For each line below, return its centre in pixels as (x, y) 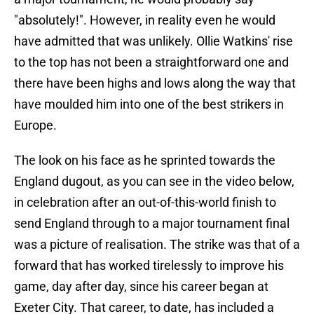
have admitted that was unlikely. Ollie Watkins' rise (153, 41)
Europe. (35, 125)
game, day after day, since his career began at (141, 287)
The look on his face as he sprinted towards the (145, 161)
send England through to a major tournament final (152, 224)
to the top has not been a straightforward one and (151, 62)
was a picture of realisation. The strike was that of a (157, 245)
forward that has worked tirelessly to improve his (149, 266)
